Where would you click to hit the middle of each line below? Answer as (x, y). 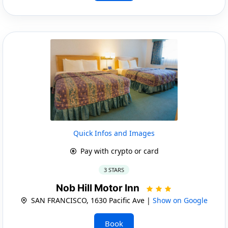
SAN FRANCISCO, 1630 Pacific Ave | (91, 200)
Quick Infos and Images (114, 133)
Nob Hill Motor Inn (99, 188)
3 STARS (114, 169)
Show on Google (180, 200)
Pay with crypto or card (118, 151)
